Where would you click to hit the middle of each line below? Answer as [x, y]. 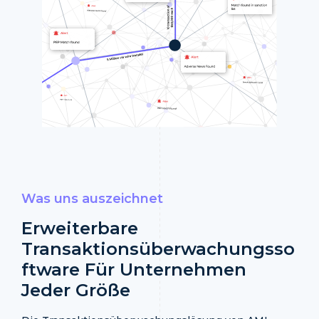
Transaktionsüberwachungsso [158, 249]
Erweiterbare [80, 228]
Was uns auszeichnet [92, 198]
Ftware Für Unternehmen [134, 269]
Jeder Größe [76, 290]
